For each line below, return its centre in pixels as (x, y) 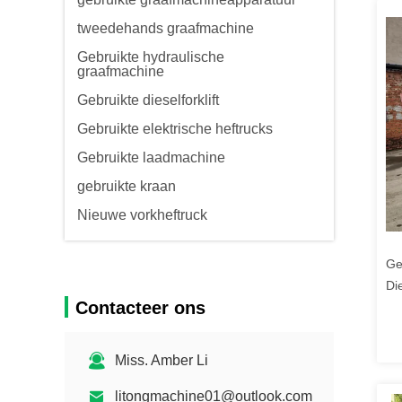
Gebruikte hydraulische (151, 57)
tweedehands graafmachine (166, 28)
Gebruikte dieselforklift (148, 100)
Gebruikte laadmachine (151, 157)
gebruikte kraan (127, 186)
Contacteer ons (140, 308)
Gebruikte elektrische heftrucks (175, 129)
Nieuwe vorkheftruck (142, 215)
